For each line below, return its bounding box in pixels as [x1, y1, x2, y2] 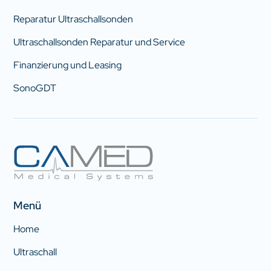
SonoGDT [13, 82, 57, 95]
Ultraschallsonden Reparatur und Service [13, 36, 186, 49]
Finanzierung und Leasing [13, 59, 122, 72]
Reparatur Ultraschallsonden [13, 13, 134, 26]
